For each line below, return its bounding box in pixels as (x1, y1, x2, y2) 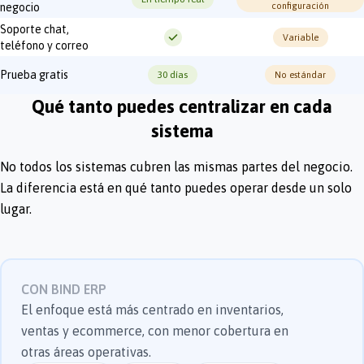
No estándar (275, 70, 327, 80)
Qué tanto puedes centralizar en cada (32, 96, 332, 118)
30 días (158, 69, 188, 81)
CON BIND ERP (21, 282, 106, 297)
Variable (282, 32, 318, 42)
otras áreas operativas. (21, 344, 151, 360)
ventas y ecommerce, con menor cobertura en (21, 323, 288, 339)
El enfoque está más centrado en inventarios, (21, 302, 284, 318)
